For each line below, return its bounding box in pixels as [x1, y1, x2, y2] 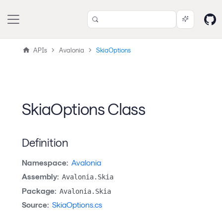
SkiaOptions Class [22, 99, 146, 118]
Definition [22, 135, 68, 149]
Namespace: [22, 158, 68, 167]
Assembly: [22, 172, 59, 181]
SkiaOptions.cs [52, 200, 102, 210]
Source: [22, 200, 49, 210]
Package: [22, 186, 56, 195]
